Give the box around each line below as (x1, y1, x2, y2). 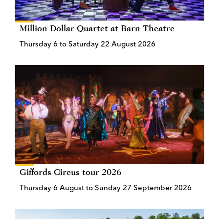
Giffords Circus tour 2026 (20, 166, 121, 177)
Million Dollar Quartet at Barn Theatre (20, 22, 175, 33)
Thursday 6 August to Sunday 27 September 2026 (20, 182, 192, 192)
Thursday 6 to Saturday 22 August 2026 (20, 39, 155, 48)
